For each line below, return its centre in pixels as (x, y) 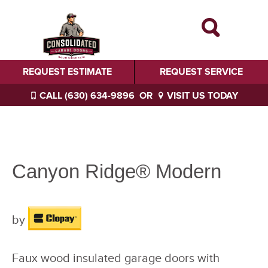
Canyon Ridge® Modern (117, 171)
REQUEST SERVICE (201, 72)
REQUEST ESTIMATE (67, 72)
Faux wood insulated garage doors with (116, 259)
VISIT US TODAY (201, 96)
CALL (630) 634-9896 (86, 96)
